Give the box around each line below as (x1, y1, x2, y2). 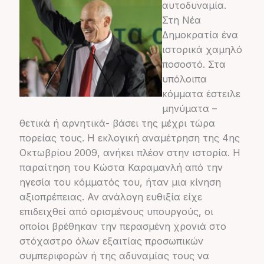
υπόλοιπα (161, 73, 207, 85)
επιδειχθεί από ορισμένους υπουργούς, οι (19, 206, 213, 218)
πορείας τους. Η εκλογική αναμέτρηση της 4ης (19, 132, 240, 144)
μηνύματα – (161, 103, 217, 115)
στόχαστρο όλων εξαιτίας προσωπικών (19, 235, 203, 247)
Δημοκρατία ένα (161, 29, 238, 41)
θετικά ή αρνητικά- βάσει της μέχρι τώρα (19, 117, 215, 130)
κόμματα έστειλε (161, 88, 240, 100)
